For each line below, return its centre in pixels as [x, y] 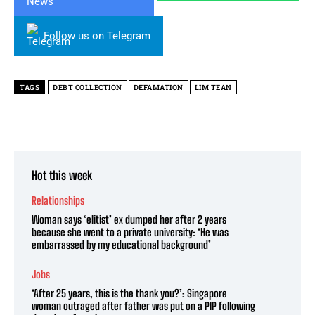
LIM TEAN [213, 87]
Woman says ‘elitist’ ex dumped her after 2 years [129, 219]
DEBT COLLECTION [88, 87]
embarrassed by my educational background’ [121, 244]
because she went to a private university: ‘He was [130, 232]
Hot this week [62, 175]
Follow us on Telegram [97, 36]
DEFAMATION [158, 87]
